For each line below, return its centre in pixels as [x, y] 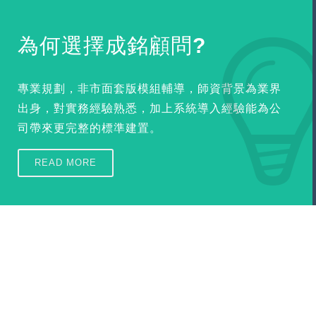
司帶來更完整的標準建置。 [90, 128]
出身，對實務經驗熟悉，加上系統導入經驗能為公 [150, 109]
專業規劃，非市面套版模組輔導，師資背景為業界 [150, 89]
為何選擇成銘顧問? [112, 46]
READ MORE [66, 163]
